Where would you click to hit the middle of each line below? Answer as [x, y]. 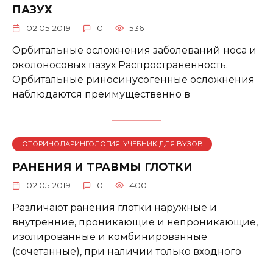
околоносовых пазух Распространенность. [120, 65]
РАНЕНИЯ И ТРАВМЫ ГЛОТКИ [102, 167]
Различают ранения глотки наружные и [115, 208]
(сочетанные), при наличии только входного [127, 252]
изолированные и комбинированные [110, 237]
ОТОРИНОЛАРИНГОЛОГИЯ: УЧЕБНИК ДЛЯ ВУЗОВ [112, 144]
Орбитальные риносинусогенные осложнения [133, 79]
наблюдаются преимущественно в [101, 94]
